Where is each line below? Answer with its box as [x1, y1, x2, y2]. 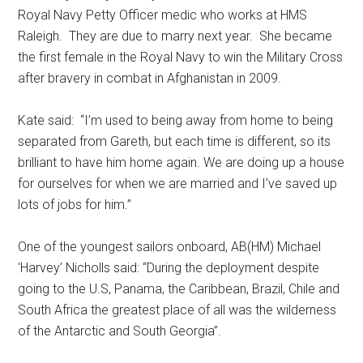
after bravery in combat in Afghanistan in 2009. [18, 70, 282, 86]
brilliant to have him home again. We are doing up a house [18, 155, 345, 170]
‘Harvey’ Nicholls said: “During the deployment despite [18, 260, 320, 275]
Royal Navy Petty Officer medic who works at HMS [18, 7, 308, 23]
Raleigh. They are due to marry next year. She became [18, 28, 333, 44]
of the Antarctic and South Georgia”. [18, 323, 222, 339]
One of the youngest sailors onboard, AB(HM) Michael [18, 239, 322, 254]
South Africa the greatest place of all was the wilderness [18, 302, 337, 318]
